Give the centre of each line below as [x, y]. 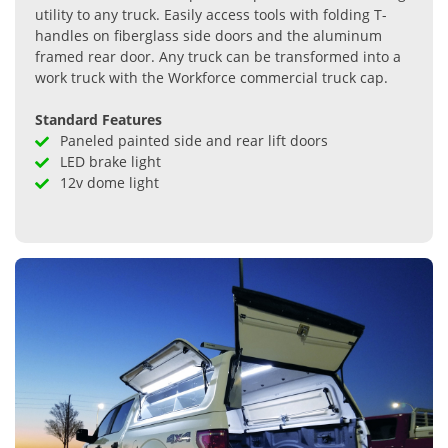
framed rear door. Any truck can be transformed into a [218, 57]
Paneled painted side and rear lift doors [193, 141]
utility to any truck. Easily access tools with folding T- [211, 15]
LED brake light [110, 162]
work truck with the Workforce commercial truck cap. [211, 78]
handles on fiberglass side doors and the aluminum [208, 36]
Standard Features [98, 120]
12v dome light [109, 183]
